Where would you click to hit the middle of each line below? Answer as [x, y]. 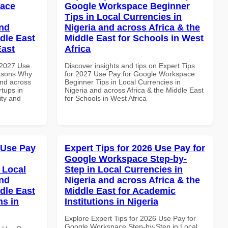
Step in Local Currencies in [124, 169]
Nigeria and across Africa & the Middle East [134, 90]
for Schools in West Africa [106, 98]
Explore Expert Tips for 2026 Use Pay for [130, 218]
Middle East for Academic [120, 191]
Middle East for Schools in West [134, 38]
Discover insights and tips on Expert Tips [130, 65]
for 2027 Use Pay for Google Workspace [130, 74]
